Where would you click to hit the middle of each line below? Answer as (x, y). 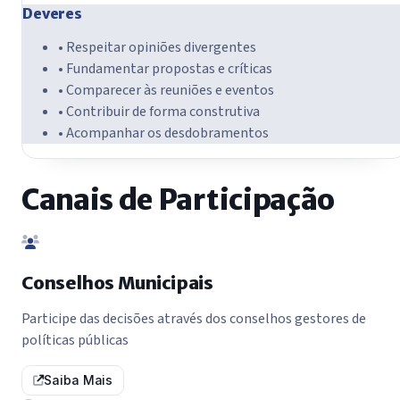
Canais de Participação (178, 200)
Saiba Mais (79, 380)
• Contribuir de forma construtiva (159, 111)
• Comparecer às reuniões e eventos (166, 90)
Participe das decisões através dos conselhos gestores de (194, 319)
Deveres (52, 13)
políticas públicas (75, 341)
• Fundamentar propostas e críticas (165, 68)
